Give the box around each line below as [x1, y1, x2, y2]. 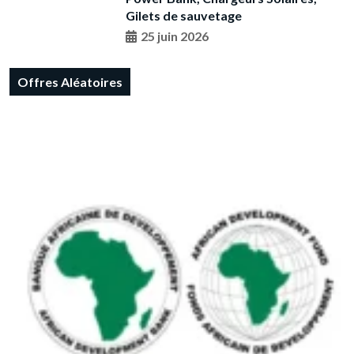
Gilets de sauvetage [125, 8, 242, 24]
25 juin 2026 [140, 28, 209, 44]
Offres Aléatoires [17, 74, 122, 90]
